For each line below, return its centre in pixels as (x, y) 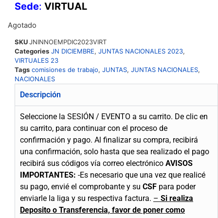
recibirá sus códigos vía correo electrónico (92, 163)
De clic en (191, 117)
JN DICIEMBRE (73, 51)
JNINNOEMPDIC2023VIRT (68, 42)
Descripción (40, 95)
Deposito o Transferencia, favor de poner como (102, 210)
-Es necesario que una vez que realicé (142, 175)
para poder (176, 187)
